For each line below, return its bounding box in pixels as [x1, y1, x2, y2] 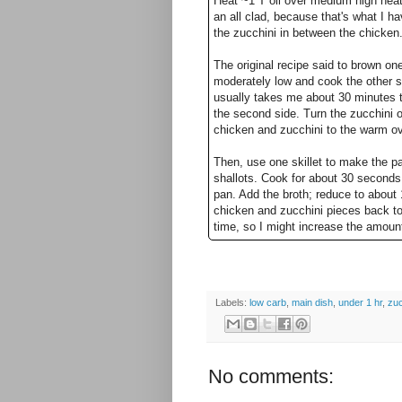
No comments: [208, 365, 334, 389]
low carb [249, 296, 286, 308]
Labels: [215, 296, 249, 308]
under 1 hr [338, 296, 382, 308]
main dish [292, 296, 333, 308]
